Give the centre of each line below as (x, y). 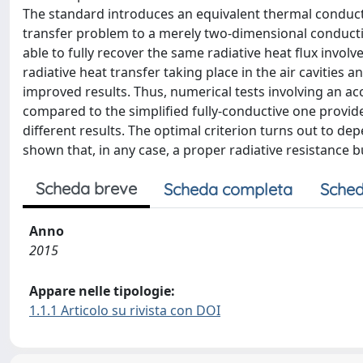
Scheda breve (86, 188)
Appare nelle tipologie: (102, 291)
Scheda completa (228, 189)
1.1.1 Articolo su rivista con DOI (125, 310)
